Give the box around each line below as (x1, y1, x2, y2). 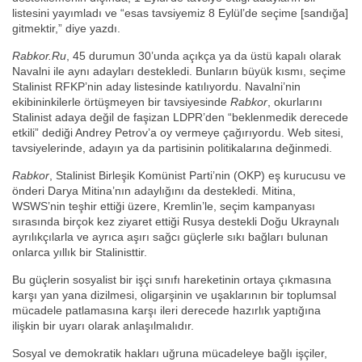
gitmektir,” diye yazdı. (12, 22, 120, 36)
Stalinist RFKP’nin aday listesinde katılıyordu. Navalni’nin (12, 80, 301, 94)
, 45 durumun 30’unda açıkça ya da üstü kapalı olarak (66, 49, 341, 63)
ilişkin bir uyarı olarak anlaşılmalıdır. (12, 319, 194, 333)
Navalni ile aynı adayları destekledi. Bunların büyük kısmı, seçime (12, 65, 346, 78)
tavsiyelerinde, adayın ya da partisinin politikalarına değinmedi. (12, 141, 332, 155)
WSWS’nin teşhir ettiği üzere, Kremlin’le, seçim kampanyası (12, 200, 315, 213)
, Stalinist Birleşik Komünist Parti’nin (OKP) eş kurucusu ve (49, 169, 346, 183)
